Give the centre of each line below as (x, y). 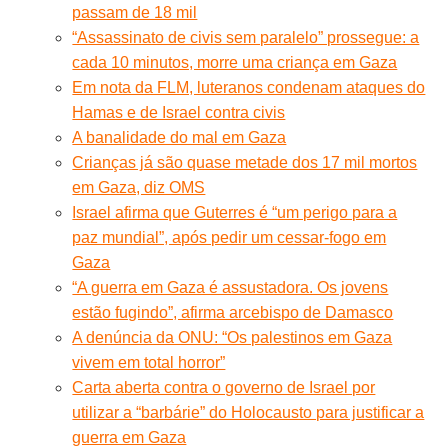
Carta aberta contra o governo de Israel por (224, 387)
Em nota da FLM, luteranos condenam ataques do (249, 87)
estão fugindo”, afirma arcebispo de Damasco (233, 312)
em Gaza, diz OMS (139, 187)
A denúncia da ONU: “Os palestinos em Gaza (232, 337)
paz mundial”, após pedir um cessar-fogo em (229, 237)
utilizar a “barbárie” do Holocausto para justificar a (248, 412)
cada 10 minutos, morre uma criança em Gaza (235, 62)
